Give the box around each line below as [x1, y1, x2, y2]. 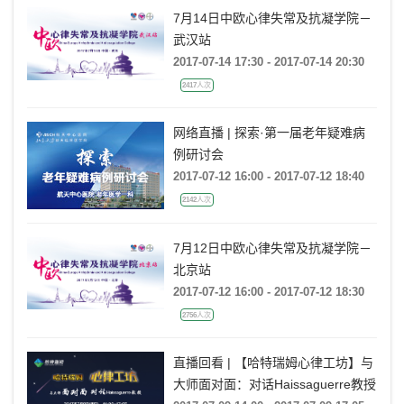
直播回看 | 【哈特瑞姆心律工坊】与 [172, 354, 373, 370]
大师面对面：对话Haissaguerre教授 [172, 376, 376, 391]
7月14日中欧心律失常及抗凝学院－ [172, 11, 372, 26]
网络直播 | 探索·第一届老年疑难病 [172, 125, 365, 141]
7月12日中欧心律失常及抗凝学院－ [172, 240, 372, 255]
